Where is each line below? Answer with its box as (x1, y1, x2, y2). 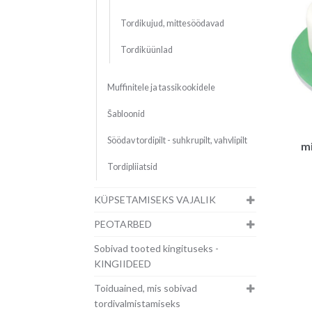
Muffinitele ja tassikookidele (107, 82, 215, 93)
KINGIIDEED (93, 258, 151, 270)
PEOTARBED (93, 218, 152, 231)
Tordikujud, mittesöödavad (120, 18, 224, 29)
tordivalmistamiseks (93, 297, 180, 310)
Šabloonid (107, 109, 145, 120)
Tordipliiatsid (107, 162, 157, 173)
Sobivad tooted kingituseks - (93, 242, 219, 255)
